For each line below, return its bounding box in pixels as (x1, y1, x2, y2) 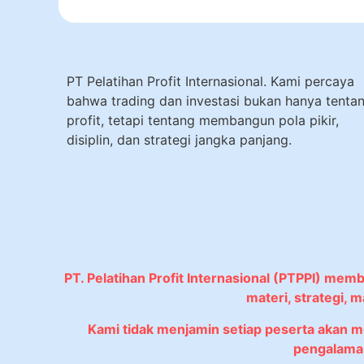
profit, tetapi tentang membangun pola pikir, (67, 112, 339, 129)
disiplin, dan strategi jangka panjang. (67, 132, 292, 149)
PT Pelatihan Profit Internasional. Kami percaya (67, 73, 354, 90)
